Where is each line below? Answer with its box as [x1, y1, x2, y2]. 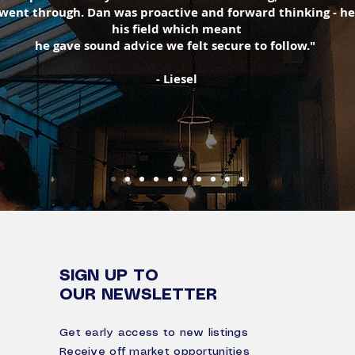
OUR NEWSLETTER [59, 288, 217, 303]
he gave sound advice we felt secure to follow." [35, 37, 319, 54]
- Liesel [156, 71, 197, 87]
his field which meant [112, 21, 242, 37]
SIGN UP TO [59, 269, 164, 284]
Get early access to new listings [59, 327, 253, 338]
